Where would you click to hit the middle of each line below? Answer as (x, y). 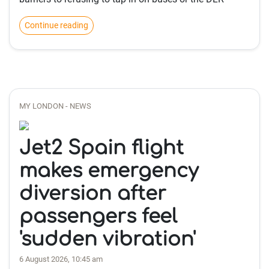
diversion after (93, 194)
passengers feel (98, 216)
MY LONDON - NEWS (55, 106)
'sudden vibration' (107, 239)
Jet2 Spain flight (101, 148)
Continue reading (56, 25)
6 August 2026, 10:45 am (61, 259)
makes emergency (109, 171)
